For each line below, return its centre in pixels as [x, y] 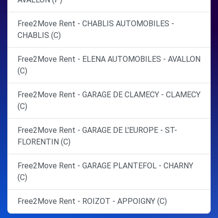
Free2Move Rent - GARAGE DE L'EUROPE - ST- [97, 130]
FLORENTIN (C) [44, 142]
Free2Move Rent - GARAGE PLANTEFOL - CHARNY [105, 166]
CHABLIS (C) [39, 36]
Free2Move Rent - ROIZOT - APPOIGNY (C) [92, 201]
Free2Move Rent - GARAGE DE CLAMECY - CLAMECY [109, 95]
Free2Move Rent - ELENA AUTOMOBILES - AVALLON [109, 59]
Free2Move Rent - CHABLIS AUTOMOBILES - [96, 24]
